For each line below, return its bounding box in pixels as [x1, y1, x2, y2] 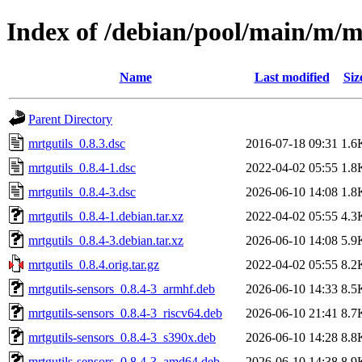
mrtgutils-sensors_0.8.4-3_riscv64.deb [28, 305, 222, 320]
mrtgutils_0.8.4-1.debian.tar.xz [28, 208, 183, 223]
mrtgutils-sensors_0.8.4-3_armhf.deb [28, 281, 215, 296]
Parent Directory [28, 112, 112, 126]
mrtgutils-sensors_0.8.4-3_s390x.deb [28, 330, 216, 344]
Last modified [254, 69, 330, 84]
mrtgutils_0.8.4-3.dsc [28, 184, 136, 199]
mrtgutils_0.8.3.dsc [28, 136, 125, 150]
